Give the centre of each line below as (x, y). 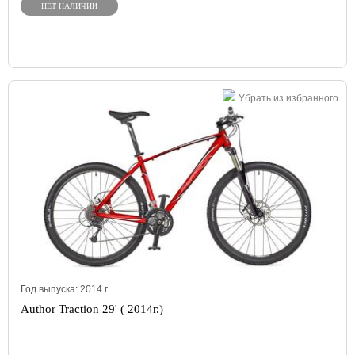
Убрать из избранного (288, 98)
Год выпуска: (50, 289)
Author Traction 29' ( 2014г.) (92, 309)
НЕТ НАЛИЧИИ (69, 6)
